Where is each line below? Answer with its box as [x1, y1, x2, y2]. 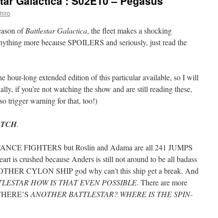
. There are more [137, 177, 187, 187]
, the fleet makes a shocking [87, 25, 172, 36]
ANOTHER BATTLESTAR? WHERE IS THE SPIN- [29, 189, 193, 199]
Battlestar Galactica [25, 25, 87, 36]
